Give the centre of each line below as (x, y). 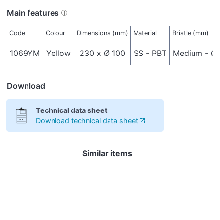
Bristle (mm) (190, 33)
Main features (33, 13)
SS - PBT (150, 53)
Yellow (59, 53)
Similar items (107, 153)
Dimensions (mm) (102, 33)
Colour (55, 33)
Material (145, 33)
